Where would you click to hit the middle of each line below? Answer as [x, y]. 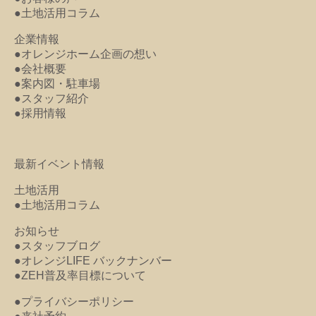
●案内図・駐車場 [57, 83]
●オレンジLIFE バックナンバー [93, 260]
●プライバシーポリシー [74, 301]
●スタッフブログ [57, 245]
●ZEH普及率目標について [80, 275]
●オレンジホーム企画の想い [85, 54]
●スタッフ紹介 [51, 98]
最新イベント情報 [59, 164]
